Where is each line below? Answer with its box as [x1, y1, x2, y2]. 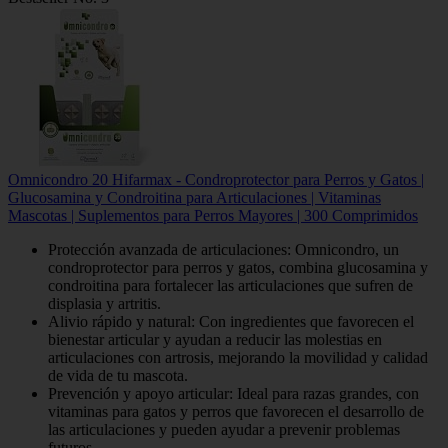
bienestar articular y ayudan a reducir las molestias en [48, 330, 382, 348]
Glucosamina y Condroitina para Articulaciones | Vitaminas [8, 188, 381, 206]
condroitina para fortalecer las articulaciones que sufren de [48, 276, 413, 294]
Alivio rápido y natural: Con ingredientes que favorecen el [48, 312, 414, 330]
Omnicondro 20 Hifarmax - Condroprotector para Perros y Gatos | [8, 170, 424, 188]
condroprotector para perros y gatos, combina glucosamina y [48, 258, 428, 276]
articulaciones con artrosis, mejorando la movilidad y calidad [48, 348, 428, 366]
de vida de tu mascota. [48, 366, 188, 384]
